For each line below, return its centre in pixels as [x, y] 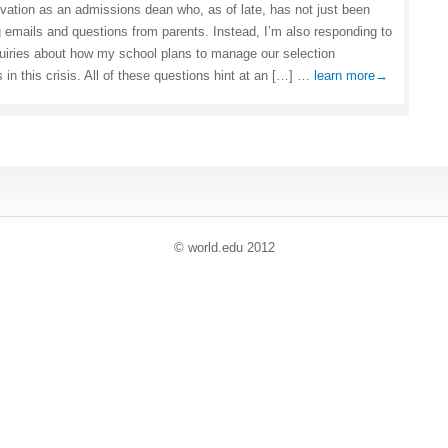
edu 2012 [248, 247]
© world [195, 247]
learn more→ [351, 75]
